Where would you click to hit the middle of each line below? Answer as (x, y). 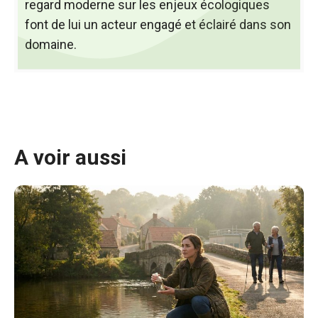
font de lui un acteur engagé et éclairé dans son (158, 24)
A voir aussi (70, 157)
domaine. (51, 44)
